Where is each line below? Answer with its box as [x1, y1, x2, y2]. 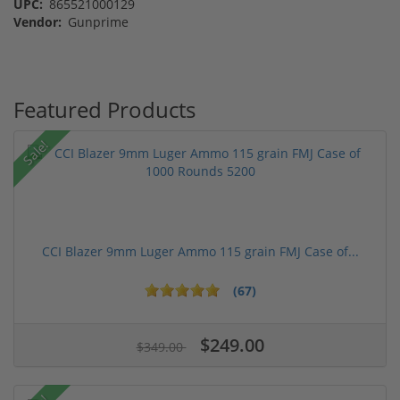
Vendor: [13, 12, 62, 30]
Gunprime [64, 12, 129, 30]
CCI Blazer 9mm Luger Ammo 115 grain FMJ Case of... [41, 242, 359, 260]
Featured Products [13, 94, 196, 124]
